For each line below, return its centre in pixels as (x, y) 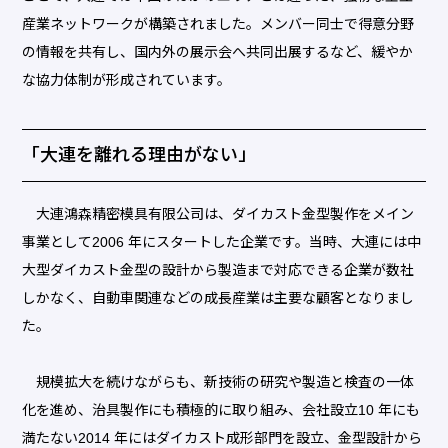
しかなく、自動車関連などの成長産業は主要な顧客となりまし (218, 298)
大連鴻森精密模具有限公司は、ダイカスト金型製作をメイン (218, 214)
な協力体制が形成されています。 (127, 80)
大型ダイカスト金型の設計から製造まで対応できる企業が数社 (218, 270)
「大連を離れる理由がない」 (139, 155)
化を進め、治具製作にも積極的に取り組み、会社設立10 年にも (221, 410)
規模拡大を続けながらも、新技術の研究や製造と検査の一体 (218, 382)
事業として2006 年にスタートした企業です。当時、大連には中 (222, 242)
